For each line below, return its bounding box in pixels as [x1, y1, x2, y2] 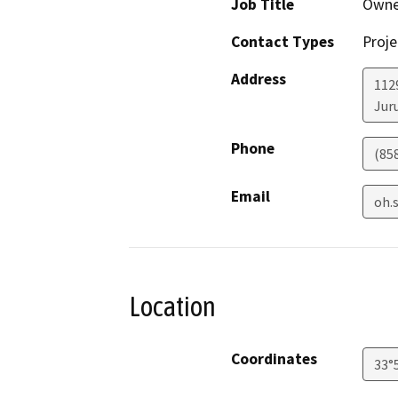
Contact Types [231, 32, 334, 52]
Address [231, 69, 286, 90]
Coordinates [231, 348, 317, 369]
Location [129, 291, 216, 323]
